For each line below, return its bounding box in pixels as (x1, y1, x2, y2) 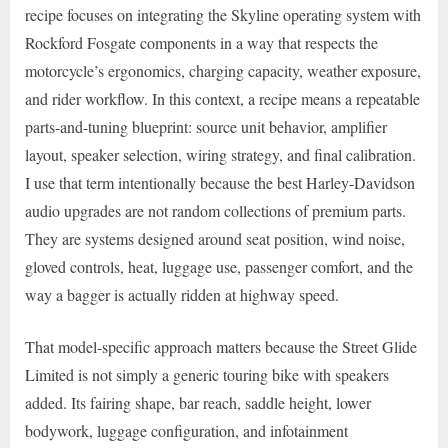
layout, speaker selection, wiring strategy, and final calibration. (25, 143, 416, 165)
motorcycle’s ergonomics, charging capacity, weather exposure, (25, 59, 421, 81)
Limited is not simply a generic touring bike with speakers (25, 363, 389, 385)
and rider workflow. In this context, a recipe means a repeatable (25, 87, 420, 109)
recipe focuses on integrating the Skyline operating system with (25, 3, 421, 25)
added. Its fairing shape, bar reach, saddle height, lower (25, 391, 371, 413)
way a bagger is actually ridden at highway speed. (25, 283, 339, 305)
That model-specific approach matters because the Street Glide (25, 335, 417, 357)
